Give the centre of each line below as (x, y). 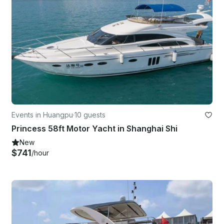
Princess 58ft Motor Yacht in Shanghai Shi (94, 129)
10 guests (90, 115)
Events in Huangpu (42, 115)
